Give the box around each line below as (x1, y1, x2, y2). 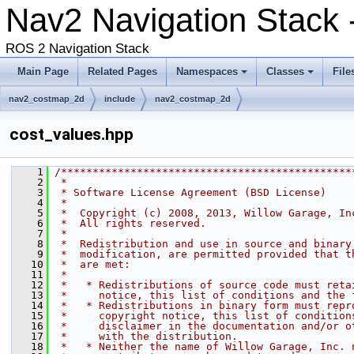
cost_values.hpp (9, 125, 134, 144)
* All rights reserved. (55, 217, 206, 229)
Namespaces (176, 66, 238, 77)
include (104, 94, 135, 104)
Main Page (17, 66, 69, 77)
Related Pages (88, 66, 157, 77)
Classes (266, 66, 304, 77)
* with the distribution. (55, 330, 238, 342)
